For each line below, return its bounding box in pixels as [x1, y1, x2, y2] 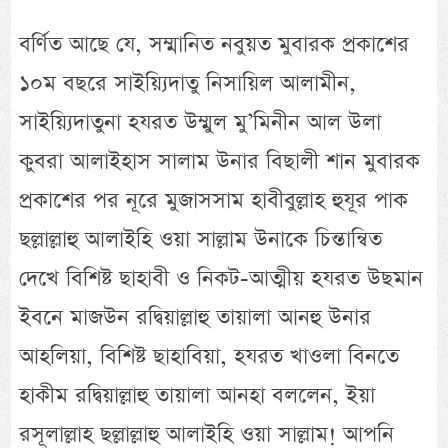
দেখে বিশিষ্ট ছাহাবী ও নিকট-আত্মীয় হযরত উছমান [19, 263, 424, 295]
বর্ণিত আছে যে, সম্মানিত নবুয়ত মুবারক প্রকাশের [19, 29, 410, 61]
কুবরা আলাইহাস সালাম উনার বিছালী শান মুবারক [19, 146, 421, 178]
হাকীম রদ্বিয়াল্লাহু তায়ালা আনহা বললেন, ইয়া [19, 380, 376, 412]
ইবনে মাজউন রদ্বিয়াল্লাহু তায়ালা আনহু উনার [19, 302, 372, 334]
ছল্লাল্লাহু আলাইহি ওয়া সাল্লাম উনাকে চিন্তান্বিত [19, 224, 383, 256]
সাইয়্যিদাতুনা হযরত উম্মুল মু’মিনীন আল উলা [19, 107, 382, 139]
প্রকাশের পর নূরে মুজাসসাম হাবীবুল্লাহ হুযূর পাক [19, 185, 409, 217]
